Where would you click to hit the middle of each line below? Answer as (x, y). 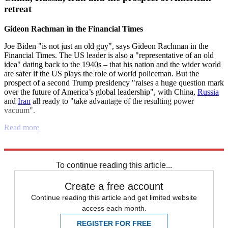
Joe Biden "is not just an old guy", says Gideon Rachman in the (106, 46)
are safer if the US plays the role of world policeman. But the (102, 74)
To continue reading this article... (114, 165)
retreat (18, 9)
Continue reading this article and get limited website (114, 198)
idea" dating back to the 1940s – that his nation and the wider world (112, 65)
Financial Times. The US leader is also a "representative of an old (109, 55)
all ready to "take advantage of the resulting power (112, 101)
